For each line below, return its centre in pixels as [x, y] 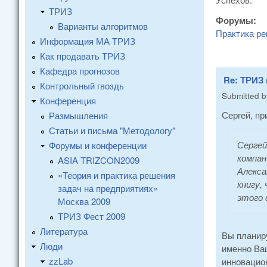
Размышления [78, 115]
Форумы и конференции [98, 145]
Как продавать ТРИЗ [83, 55]
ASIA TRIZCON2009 [99, 160]
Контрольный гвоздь [82, 85]
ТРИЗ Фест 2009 [91, 216]
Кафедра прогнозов [80, 70]
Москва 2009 [84, 201]
